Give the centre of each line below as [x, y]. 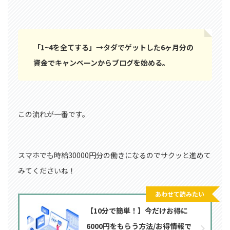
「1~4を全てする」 [65, 47]
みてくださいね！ [47, 170]
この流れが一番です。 [54, 114]
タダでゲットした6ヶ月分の [148, 47]
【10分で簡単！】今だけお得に [137, 210]
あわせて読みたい [180, 194]
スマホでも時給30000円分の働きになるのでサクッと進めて [114, 155]
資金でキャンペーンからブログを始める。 [101, 62]
